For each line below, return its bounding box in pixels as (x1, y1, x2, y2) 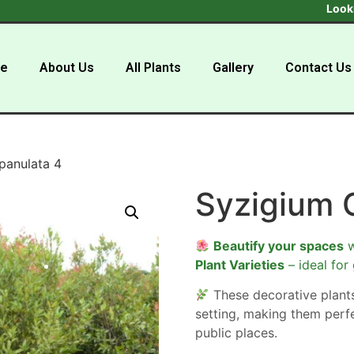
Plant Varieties (194, 257, 284, 273)
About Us (40, 60, 95, 75)
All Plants (126, 60, 182, 75)
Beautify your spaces (213, 238, 345, 254)
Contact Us (285, 60, 352, 75)
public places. (194, 325, 277, 341)
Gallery (213, 60, 254, 75)
